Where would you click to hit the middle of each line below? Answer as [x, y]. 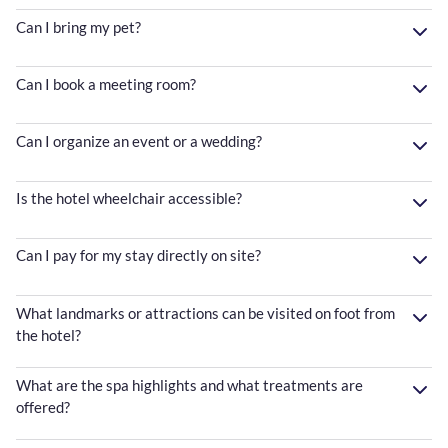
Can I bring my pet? [78, 26]
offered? [43, 406]
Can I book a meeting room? [106, 83]
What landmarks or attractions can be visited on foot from [205, 312]
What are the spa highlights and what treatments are [189, 384]
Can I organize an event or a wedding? [139, 141]
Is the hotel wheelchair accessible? [129, 198]
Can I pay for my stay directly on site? [138, 255]
